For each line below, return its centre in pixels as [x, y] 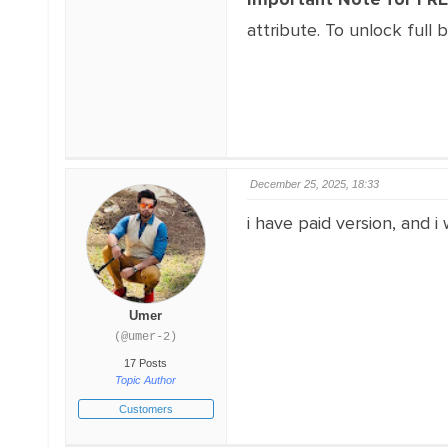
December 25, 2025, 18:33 [314, 184]
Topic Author [146, 380]
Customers [145, 409]
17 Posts [146, 363]
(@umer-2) [146, 337]
